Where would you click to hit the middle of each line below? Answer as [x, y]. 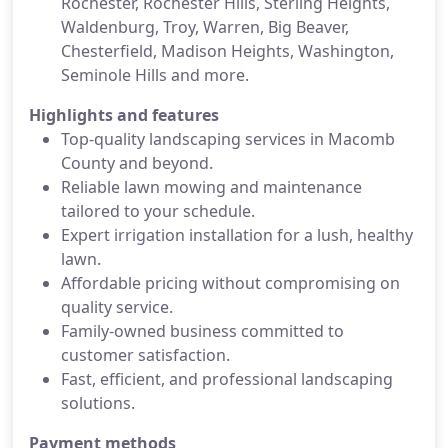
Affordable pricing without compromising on [230, 283]
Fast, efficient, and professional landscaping [227, 379]
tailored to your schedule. [158, 211]
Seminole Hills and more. [155, 75]
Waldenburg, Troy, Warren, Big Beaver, [205, 27]
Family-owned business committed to [202, 331]
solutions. [98, 403]
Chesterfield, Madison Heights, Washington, [227, 51]
